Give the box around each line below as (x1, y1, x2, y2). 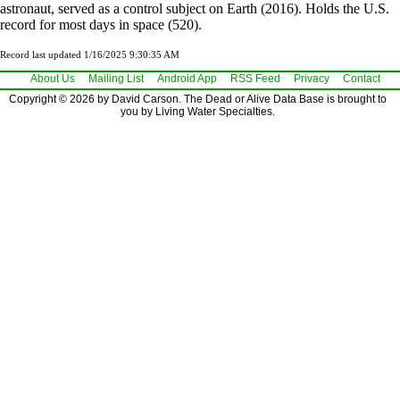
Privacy (294, 71, 329, 85)
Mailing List (88, 71, 144, 85)
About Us (30, 71, 75, 85)
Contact (343, 71, 380, 85)
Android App (157, 71, 217, 85)
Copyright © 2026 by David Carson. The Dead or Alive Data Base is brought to (9, 92, 387, 105)
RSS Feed (230, 71, 280, 85)
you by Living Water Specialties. (121, 104, 275, 118)
